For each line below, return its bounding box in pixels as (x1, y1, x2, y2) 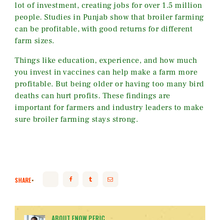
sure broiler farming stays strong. (15, 114, 138, 124)
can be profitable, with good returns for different (15, 24, 192, 34)
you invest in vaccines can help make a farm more (15, 67, 197, 77)
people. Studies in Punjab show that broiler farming (15, 12, 204, 22)
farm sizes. (15, 35, 55, 46)
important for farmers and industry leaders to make (15, 102, 203, 112)
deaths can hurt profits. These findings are (15, 90, 170, 101)
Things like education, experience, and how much (15, 55, 197, 65)
